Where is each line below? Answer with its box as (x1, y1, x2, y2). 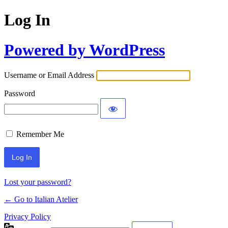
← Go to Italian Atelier (4, 195, 78, 204)
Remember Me (16, 130, 64, 139)
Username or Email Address (4, 71, 94, 80)
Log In (4, 11, 50, 30)
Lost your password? (4, 178, 71, 187)
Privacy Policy (4, 212, 51, 221)
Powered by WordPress (4, 40, 165, 59)
